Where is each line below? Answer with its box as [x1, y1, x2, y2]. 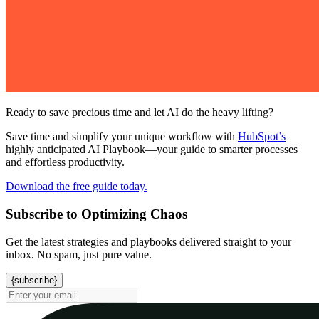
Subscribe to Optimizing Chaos [6, 206, 187, 222]
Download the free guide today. [6, 180, 147, 193]
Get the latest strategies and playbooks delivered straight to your [6, 235, 291, 248]
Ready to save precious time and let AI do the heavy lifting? [6, 106, 273, 119]
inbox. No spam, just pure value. [6, 248, 152, 261]
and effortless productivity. [6, 156, 125, 169]
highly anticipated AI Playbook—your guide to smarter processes [6, 143, 298, 156]
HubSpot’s [238, 130, 286, 143]
